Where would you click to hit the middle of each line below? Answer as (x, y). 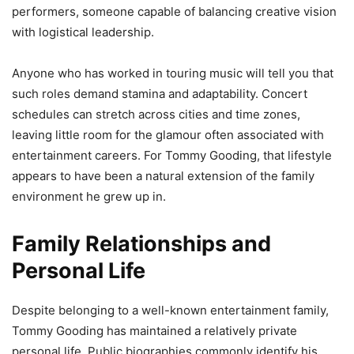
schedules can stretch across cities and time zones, (156, 114)
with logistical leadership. (83, 32)
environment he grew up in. (89, 196)
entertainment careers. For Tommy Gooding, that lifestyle (172, 155)
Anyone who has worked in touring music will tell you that (173, 73)
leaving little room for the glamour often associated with (168, 134)
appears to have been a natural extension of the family (163, 175)
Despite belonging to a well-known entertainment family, (170, 310)
